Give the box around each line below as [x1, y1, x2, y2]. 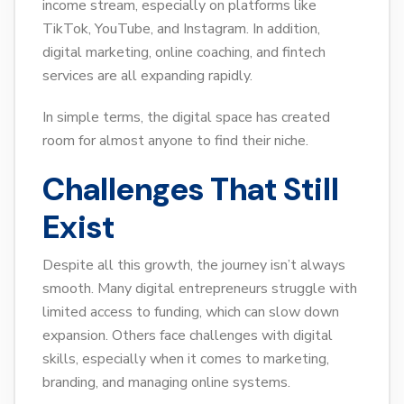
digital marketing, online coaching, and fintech [42, 42, 326, 63]
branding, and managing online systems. [42, 372, 290, 393]
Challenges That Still [42, 169, 339, 211]
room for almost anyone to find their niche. [42, 131, 308, 151]
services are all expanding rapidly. [42, 66, 252, 87]
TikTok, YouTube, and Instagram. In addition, [42, 19, 320, 40]
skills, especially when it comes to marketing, [42, 349, 329, 370]
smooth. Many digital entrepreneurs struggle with [42, 279, 357, 299]
